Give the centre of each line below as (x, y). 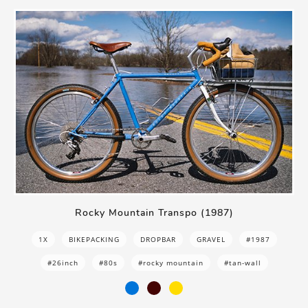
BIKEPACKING (94, 240)
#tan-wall (242, 263)
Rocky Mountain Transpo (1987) (154, 213)
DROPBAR (158, 240)
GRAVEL (211, 240)
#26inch (63, 263)
